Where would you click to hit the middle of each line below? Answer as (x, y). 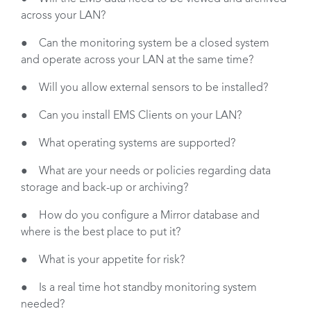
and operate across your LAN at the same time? (138, 60)
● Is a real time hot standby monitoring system (139, 288)
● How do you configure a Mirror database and (140, 216)
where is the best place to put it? (101, 232)
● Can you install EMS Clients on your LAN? (131, 116)
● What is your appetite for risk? (103, 260)
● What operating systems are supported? (128, 143)
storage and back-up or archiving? (104, 188)
